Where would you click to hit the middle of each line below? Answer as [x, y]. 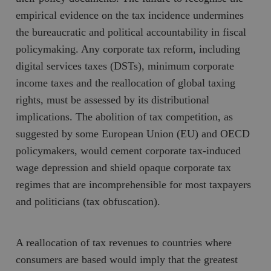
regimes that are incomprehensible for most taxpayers [134, 184]
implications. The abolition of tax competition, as [125, 116]
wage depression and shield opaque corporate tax [124, 167]
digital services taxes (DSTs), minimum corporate [125, 66]
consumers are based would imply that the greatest [127, 259]
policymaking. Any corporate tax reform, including [128, 49]
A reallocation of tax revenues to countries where [124, 242]
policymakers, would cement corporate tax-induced [129, 150]
